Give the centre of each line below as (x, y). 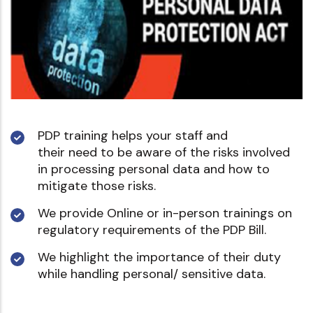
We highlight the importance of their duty (159, 257)
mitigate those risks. (97, 186)
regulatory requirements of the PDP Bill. (152, 230)
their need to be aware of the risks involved (164, 153)
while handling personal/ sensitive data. (152, 274)
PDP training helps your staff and (133, 136)
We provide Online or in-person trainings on (165, 213)
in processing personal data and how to (154, 169)
